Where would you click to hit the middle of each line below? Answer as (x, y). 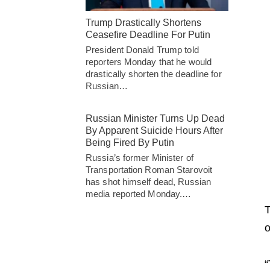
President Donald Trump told (142, 50)
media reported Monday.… (139, 194)
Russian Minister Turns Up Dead (155, 119)
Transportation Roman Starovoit (149, 170)
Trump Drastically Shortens (143, 23)
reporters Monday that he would (149, 62)
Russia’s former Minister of (140, 158)
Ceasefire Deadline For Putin (148, 35)
